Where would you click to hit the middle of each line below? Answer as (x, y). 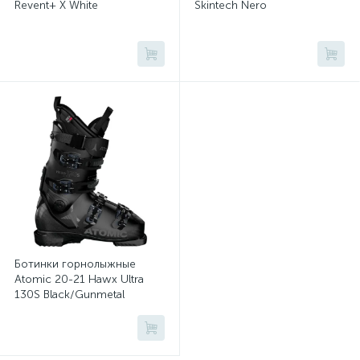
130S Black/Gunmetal (70, 295)
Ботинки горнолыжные (75, 264)
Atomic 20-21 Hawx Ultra (79, 279)
